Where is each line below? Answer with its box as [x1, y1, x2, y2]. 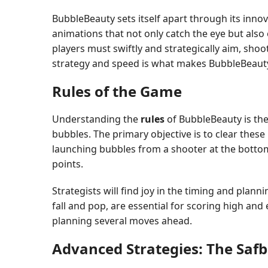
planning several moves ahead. [52, 214, 192, 227]
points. [52, 157, 83, 170]
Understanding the [52, 112, 141, 126]
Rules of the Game [52, 81, 182, 101]
